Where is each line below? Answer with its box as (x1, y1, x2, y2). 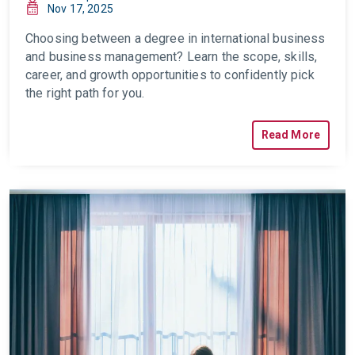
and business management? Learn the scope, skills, (25, 49, 318, 64)
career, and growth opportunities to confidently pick (25, 67, 315, 82)
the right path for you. (25, 86, 145, 101)
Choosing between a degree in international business (25, 31, 326, 46)
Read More (261, 128, 320, 141)
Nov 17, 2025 (48, 2, 113, 15)
